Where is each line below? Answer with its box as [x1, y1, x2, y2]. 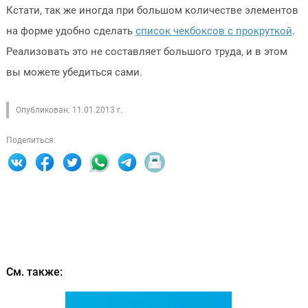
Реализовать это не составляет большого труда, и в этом [5, 45, 287, 58]
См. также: [5, 265, 63, 278]
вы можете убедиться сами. [5, 66, 142, 78]
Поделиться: [5, 135, 56, 145]
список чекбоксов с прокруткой [135, 25, 292, 37]
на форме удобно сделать [5, 25, 135, 37]
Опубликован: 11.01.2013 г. [15, 105, 122, 115]
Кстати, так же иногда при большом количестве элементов [5, 4, 298, 16]
